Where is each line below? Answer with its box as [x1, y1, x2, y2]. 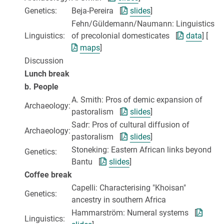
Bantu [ [71, 157, 100, 167]
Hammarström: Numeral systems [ [71, 208, 196, 218]
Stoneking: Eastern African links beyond [71, 145, 211, 155]
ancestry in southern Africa [71, 195, 166, 205]
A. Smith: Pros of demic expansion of [71, 95, 202, 105]
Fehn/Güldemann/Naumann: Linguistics [71, 19, 214, 29]
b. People [24, 82, 58, 92]
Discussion [24, 56, 63, 66]
